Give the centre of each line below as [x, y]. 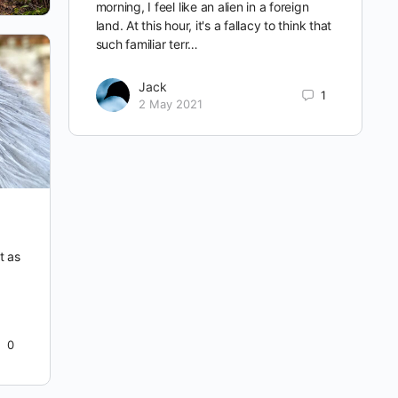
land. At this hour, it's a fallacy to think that [214, 26]
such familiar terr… [147, 44]
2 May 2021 [170, 104]
